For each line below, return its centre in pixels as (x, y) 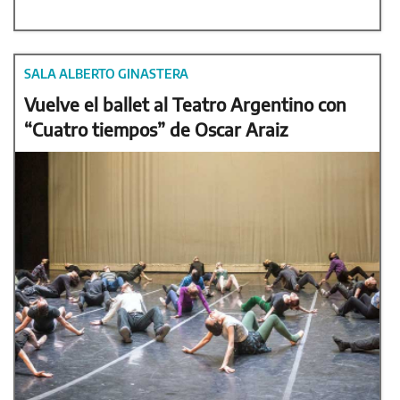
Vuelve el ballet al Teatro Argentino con (185, 104)
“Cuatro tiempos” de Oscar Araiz (156, 129)
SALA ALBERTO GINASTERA (106, 73)
